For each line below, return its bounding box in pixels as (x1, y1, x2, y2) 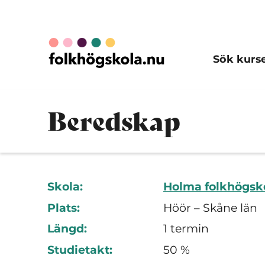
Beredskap (47, 105, 180, 137)
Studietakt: (47, 243, 112, 257)
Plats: (47, 201, 80, 215)
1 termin (163, 222, 209, 235)
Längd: (47, 222, 87, 235)
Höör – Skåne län (163, 201, 257, 215)
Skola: (47, 180, 83, 193)
